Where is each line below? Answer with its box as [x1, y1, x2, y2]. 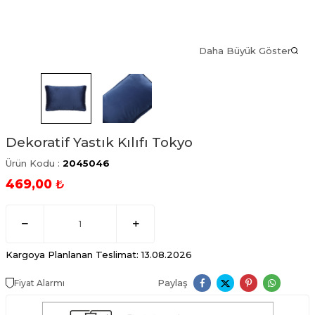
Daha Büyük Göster [199, 45, 291, 56]
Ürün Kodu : [6, 157, 63, 169]
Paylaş [157, 277, 188, 289]
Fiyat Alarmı [14, 277, 65, 288]
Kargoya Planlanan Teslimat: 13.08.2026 [6, 248, 192, 260]
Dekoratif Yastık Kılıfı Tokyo [6, 134, 193, 150]
